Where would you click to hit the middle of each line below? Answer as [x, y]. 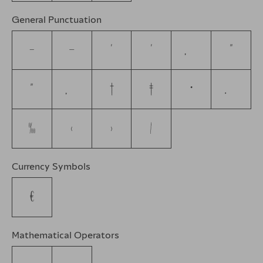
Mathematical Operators [65, 235]
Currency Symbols [51, 166]
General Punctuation [57, 19]
